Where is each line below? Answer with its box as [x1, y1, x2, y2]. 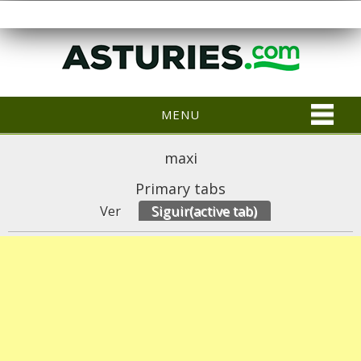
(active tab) [189, 201, 257, 220]
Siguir [151, 201, 189, 220]
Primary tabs [135, 178, 226, 198]
